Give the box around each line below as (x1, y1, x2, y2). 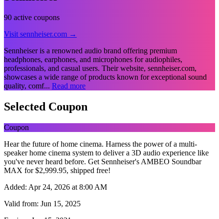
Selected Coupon (4, 100, 88, 113)
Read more (52, 81, 86, 90)
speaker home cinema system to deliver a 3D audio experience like (4, 148, 209, 157)
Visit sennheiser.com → (4, 29, 77, 38)
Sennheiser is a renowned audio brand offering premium (4, 46, 177, 55)
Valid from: (4, 199, 39, 208)
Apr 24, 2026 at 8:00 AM (27, 182, 107, 191)
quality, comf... (4, 81, 52, 90)
